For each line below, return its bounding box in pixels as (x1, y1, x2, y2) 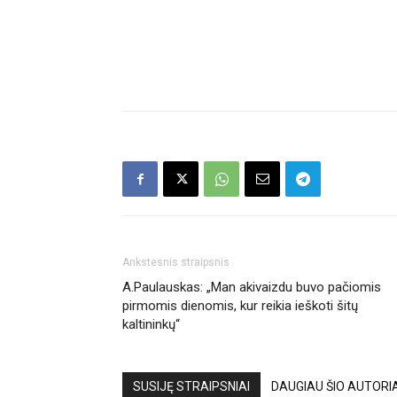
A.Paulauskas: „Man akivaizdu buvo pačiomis (122, 279, 381, 295)
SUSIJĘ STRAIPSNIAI (133, 379, 250, 393)
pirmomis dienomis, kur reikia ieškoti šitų (122, 298, 358, 314)
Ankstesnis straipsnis (122, 256, 230, 269)
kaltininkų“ (122, 316, 180, 332)
